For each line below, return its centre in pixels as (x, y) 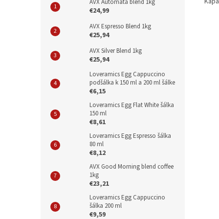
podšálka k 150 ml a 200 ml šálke (132, 83)
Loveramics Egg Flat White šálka (132, 105)
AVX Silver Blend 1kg (116, 51)
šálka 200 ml (106, 206)
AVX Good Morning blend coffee (131, 167)
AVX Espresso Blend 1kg (120, 26)
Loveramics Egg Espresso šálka (130, 136)
